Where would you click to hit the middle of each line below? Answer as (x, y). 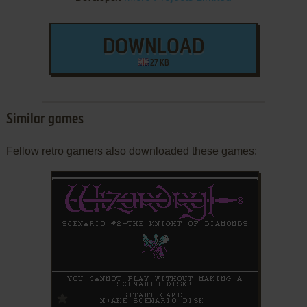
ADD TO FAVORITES (105, 295)
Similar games (45, 120)
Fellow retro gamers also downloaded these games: (131, 151)
